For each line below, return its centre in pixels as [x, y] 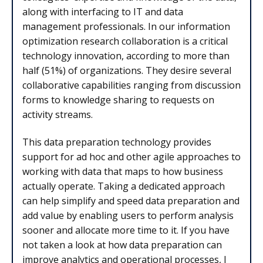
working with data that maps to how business [123, 172]
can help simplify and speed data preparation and [131, 201]
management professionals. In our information [126, 27]
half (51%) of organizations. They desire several [127, 71]
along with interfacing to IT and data [103, 12]
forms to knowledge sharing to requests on [118, 100]
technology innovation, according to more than [126, 56]
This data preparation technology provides [117, 142]
